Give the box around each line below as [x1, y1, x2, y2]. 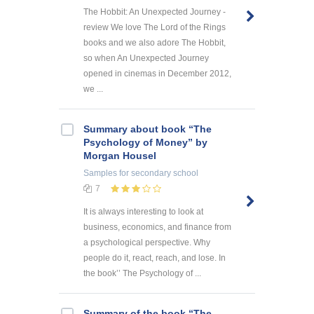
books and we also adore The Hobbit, [83, 38, 226, 48]
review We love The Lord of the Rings [83, 22, 226, 33]
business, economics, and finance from [83, 222, 231, 233]
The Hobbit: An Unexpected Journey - [83, 7, 226, 18]
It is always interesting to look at [83, 207, 203, 217]
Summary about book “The [83, 123, 212, 135]
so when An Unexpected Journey [83, 53, 209, 64]
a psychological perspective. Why [83, 238, 210, 248]
